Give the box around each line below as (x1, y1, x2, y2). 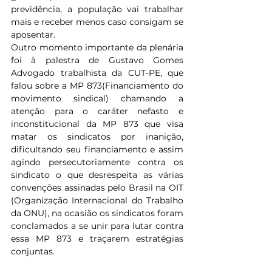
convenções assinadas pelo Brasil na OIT (11, 182, 183, 193)
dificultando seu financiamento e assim (11, 144, 183, 155)
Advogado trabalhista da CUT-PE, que (11, 67, 183, 78)
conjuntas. (11, 246, 55, 257)
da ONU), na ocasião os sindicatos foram (11, 208, 183, 219)
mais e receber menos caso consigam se (11, 16, 183, 27)
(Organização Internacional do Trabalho (11, 195, 183, 206)
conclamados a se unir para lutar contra (11, 220, 183, 231)
